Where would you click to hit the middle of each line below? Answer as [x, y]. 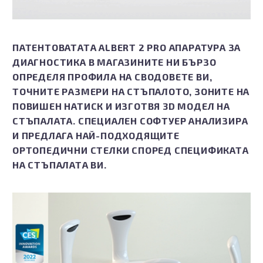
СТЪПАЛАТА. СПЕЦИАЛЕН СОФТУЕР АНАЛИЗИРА [130, 121]
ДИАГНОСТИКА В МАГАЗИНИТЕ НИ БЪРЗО [114, 62]
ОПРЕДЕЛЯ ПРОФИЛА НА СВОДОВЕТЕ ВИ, [112, 77]
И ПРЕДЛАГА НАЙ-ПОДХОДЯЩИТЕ [96, 136]
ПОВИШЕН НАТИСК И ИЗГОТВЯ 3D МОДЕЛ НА [121, 106]
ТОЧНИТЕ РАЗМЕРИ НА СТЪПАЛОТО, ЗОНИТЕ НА [131, 92]
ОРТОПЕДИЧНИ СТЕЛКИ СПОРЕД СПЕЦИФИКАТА [131, 150]
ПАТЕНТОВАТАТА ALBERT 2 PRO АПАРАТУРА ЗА [127, 48]
